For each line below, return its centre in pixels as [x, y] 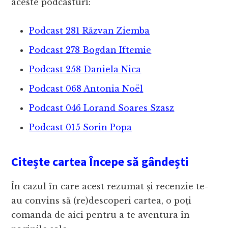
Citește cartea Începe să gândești [100, 162]
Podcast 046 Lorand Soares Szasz [102, 108]
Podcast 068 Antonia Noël [86, 89]
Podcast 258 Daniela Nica [85, 69]
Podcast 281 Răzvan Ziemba [90, 31]
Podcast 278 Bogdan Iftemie [90, 50]
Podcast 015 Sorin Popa [81, 127]
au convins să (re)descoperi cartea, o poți [102, 201]
